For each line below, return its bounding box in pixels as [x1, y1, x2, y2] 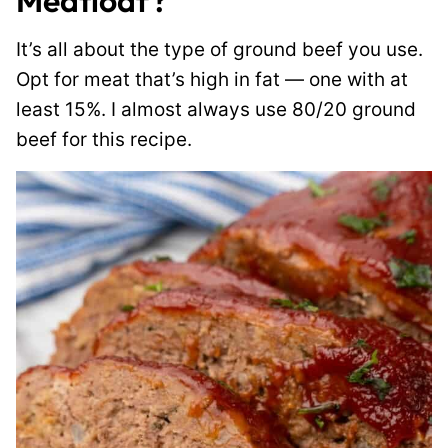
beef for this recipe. [16, 128, 192, 151]
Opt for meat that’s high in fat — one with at [16, 68, 408, 91]
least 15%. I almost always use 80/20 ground [16, 98, 416, 121]
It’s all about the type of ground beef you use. [16, 38, 423, 61]
